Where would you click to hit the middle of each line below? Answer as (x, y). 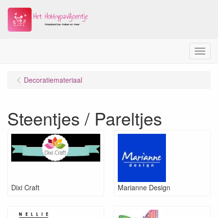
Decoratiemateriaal (53, 80)
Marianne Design (144, 187)
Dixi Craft (25, 187)
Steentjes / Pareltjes (85, 118)
